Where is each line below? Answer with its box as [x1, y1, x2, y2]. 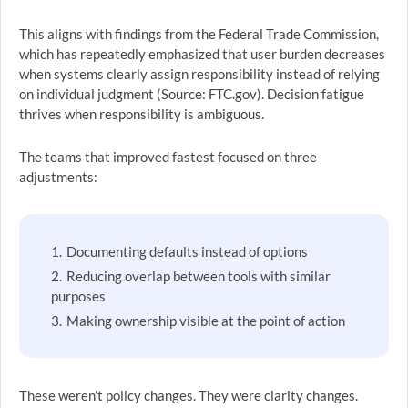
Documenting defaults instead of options [66, 243, 308, 260]
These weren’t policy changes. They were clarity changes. [19, 387, 358, 403]
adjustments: [19, 168, 97, 185]
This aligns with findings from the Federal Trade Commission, [19, 25, 379, 42]
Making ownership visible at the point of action [66, 312, 345, 329]
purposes [51, 288, 106, 304]
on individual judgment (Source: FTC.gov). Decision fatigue [19, 86, 364, 102]
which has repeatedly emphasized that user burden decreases [19, 46, 385, 62]
